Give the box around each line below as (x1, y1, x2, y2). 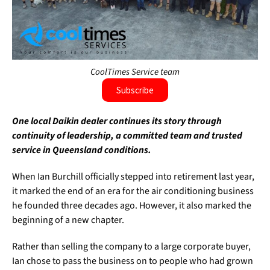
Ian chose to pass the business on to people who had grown (12, 254, 253, 268)
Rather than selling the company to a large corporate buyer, (12, 240, 251, 254)
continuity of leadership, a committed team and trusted (12, 129, 242, 143)
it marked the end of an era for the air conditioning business (12, 184, 254, 198)
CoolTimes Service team (90, 66, 180, 79)
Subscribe (116, 84, 154, 96)
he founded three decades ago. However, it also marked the (12, 199, 251, 213)
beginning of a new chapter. (12, 213, 124, 227)
